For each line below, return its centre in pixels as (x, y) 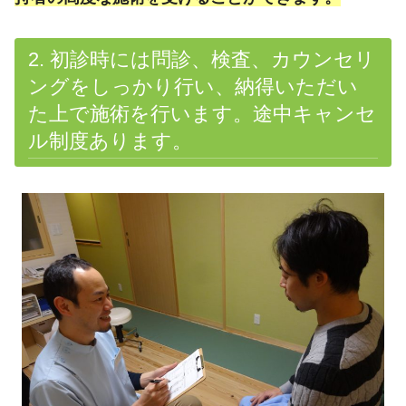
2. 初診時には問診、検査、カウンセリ (201, 59)
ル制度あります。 (110, 140)
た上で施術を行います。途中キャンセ (202, 113)
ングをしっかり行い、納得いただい (193, 86)
